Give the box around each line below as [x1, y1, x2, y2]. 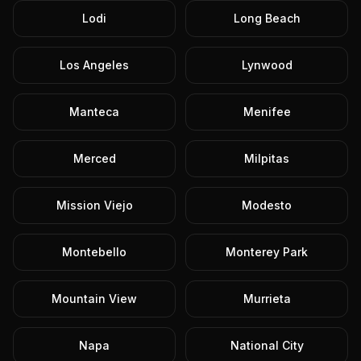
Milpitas [244, 151, 289, 165]
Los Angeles [60, 58, 129, 72]
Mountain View [52, 292, 137, 305]
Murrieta [243, 292, 291, 305]
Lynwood [241, 58, 293, 72]
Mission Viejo [56, 198, 133, 212]
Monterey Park [226, 245, 308, 259]
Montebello [62, 245, 127, 259]
